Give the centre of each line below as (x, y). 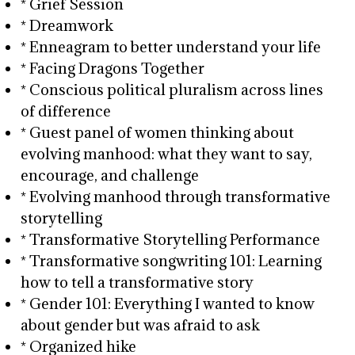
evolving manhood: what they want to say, (167, 154)
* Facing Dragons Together (113, 68)
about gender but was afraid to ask (141, 325)
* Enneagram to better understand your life (171, 47)
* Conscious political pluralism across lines (172, 90)
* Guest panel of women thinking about (158, 132)
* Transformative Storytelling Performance (171, 239)
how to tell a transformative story (137, 282)
